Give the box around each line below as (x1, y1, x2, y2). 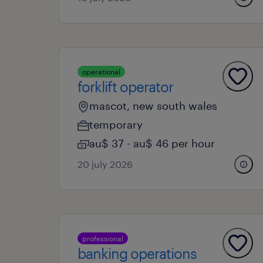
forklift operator (77, 78, 173, 95)
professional (82, 234, 123, 242)
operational (82, 68, 120, 76)
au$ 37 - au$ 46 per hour (89, 137, 215, 150)
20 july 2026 (77, 159, 133, 170)
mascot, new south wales (89, 99, 217, 112)
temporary (89, 118, 143, 131)
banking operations (77, 245, 197, 262)
